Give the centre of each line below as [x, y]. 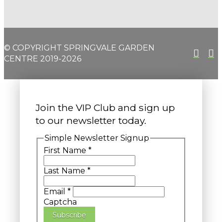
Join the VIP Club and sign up [105, 108]
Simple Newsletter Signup [97, 138]
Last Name [65, 170]
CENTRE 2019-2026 [43, 58]
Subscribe [69, 215]
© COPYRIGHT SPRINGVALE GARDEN [79, 48]
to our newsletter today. [91, 121]
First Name [66, 150]
